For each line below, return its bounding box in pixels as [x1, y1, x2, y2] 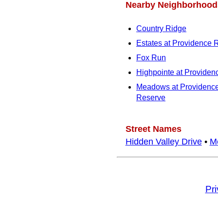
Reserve [136, 93, 165, 102]
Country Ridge [136, 24, 186, 33]
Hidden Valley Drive [125, 136, 202, 146]
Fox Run [136, 54, 166, 62]
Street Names [125, 124, 182, 134]
